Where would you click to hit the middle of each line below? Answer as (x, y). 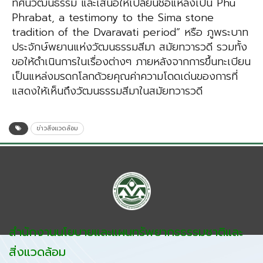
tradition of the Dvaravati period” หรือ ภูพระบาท (130, 33)
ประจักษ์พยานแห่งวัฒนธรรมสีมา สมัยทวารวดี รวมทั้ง (129, 47)
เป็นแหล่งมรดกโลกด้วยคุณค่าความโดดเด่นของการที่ (125, 77)
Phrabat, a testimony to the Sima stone (113, 18)
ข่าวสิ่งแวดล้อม (57, 129)
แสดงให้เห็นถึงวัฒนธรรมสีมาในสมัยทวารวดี (107, 91)
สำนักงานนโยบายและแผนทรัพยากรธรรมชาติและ (126, 232)
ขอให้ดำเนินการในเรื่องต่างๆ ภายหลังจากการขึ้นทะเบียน (131, 62)
